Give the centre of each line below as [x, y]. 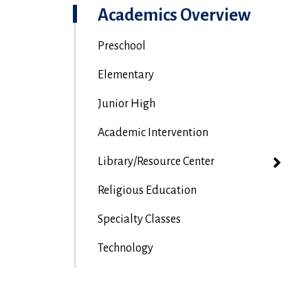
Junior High [126, 104]
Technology [125, 248]
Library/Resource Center [156, 162]
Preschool [121, 46]
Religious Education [147, 190]
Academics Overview [174, 15]
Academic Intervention [153, 133]
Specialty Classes [139, 219]
